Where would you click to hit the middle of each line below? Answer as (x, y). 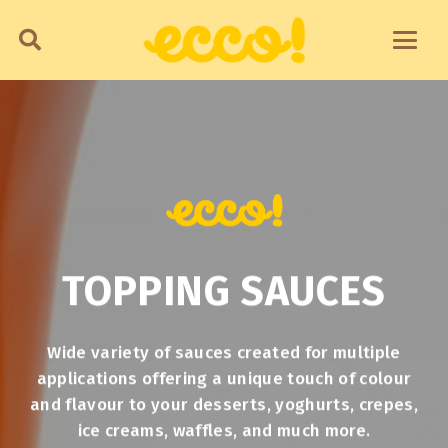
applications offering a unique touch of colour (224, 378)
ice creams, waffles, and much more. (224, 430)
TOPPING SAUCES (224, 292)
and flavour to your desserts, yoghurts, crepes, (224, 404)
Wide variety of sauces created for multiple (224, 352)
